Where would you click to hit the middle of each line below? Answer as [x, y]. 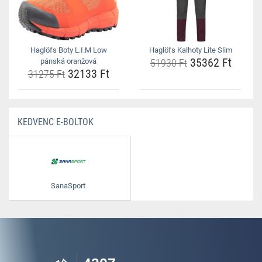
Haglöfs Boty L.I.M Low [68, 50]
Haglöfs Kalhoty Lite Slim [191, 50]
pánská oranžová [68, 61]
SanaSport [68, 186]
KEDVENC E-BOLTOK [56, 122]
